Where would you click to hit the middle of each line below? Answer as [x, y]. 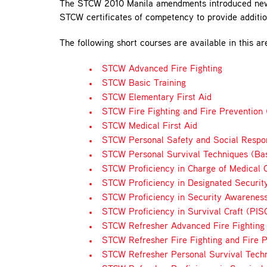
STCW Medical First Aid [149, 127]
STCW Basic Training [144, 84]
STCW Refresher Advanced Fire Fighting [183, 227]
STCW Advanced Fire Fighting [162, 69]
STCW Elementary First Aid [156, 98]
